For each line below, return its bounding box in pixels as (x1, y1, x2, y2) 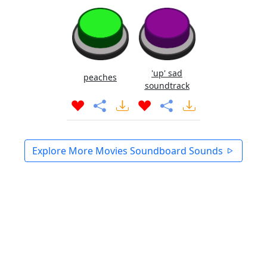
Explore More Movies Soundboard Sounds (32, 144, 225, 157)
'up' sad (151, 67, 182, 79)
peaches (83, 72, 117, 83)
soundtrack (144, 80, 190, 91)
